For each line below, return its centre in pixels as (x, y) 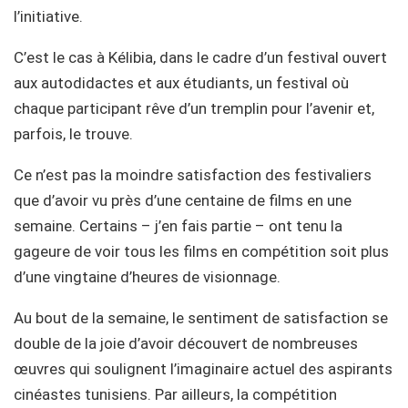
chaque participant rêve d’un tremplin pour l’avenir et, (194, 108)
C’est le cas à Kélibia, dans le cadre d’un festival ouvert (200, 57)
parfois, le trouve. (73, 133)
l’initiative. (48, 16)
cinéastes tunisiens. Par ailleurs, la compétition (175, 394)
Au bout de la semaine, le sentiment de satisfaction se (201, 317)
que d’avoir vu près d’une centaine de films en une (183, 200)
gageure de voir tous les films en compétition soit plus (201, 251)
